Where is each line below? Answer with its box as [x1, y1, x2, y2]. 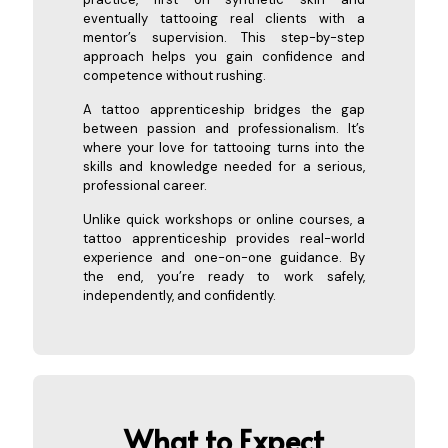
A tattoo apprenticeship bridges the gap [82, 100, 366, 118]
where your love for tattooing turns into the [82, 138, 366, 156]
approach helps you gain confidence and [82, 47, 366, 65]
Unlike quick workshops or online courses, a [82, 210, 366, 228]
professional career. [82, 176, 210, 194]
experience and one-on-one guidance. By [82, 248, 366, 266]
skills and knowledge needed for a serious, [82, 157, 366, 175]
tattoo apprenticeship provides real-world [82, 229, 366, 247]
